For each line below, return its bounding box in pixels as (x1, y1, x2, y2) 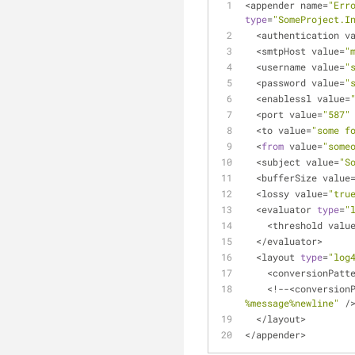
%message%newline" (245, 296, 339, 309)
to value (261, 124, 306, 136)
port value (261, 108, 317, 120)
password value (261, 76, 339, 89)
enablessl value (261, 92, 345, 105)
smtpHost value (261, 44, 339, 57)
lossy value (261, 187, 323, 200)
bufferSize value (261, 171, 350, 184)
